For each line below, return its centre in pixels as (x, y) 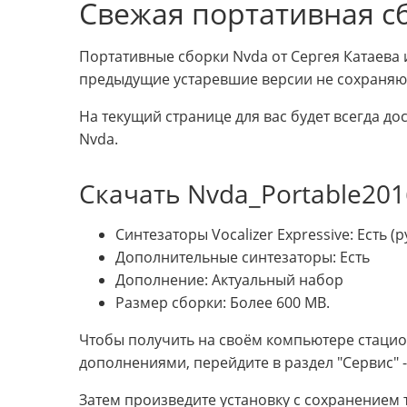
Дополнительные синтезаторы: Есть (243, 257)
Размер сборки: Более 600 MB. (223, 302)
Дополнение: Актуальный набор (229, 279)
